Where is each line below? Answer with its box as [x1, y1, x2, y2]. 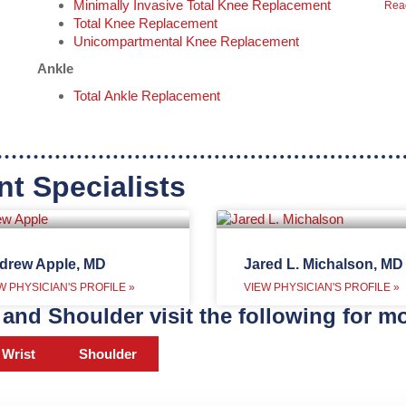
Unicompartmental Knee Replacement [73, 34, 300, 50]
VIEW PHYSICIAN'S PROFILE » [244, 280, 400, 294]
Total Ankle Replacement [73, 88, 221, 104]
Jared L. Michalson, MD [244, 256, 403, 272]
